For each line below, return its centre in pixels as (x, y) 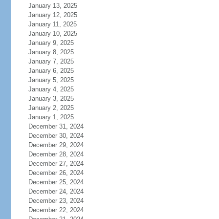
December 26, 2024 (56, 173)
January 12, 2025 (53, 15)
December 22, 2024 (56, 210)
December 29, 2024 (56, 145)
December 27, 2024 (56, 164)
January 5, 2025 (51, 80)
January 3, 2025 (51, 99)
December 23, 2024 (56, 201)
